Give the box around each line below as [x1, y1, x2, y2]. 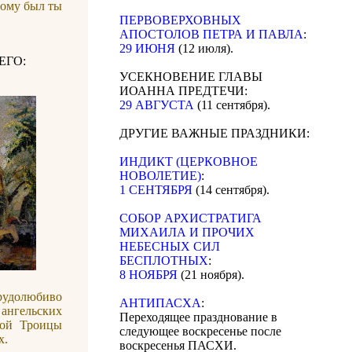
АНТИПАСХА [119, 296, 201, 310]
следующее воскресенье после [119, 324, 281, 339]
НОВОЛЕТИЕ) [119, 169, 201, 183]
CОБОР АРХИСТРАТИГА [119, 211, 262, 225]
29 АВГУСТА [119, 98, 194, 112]
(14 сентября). [192, 183, 269, 197]
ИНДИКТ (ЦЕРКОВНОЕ [119, 155, 258, 169]
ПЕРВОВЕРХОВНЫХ [119, 13, 241, 27]
